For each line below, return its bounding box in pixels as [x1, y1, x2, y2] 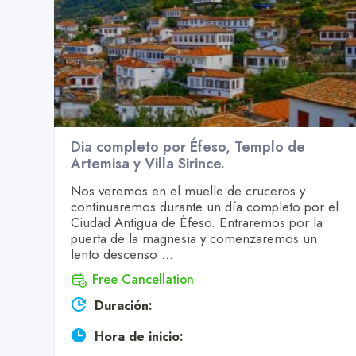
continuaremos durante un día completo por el [71, 197, 339, 217]
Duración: [95, 296, 153, 315]
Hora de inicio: [95, 327, 184, 346]
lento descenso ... [71, 245, 173, 265]
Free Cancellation [92, 270, 194, 289]
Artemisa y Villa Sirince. [71, 153, 225, 175]
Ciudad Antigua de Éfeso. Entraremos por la [71, 213, 323, 233]
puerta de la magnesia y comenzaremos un [71, 229, 317, 249]
